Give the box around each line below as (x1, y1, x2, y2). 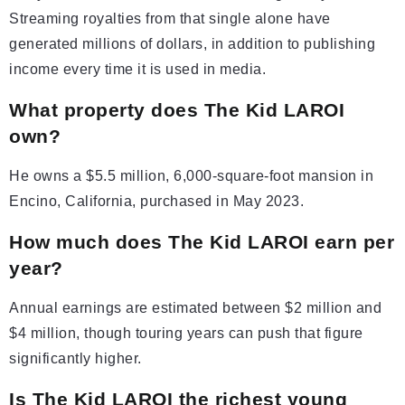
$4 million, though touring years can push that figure (9, 325, 363, 342)
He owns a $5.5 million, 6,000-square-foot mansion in (9, 168, 373, 184)
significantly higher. (9, 351, 142, 367)
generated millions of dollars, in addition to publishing (9, 36, 375, 52)
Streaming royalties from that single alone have (9, 11, 331, 27)
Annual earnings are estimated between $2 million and (9, 300, 381, 316)
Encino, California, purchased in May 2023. (9, 193, 304, 210)
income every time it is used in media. (9, 61, 266, 78)
